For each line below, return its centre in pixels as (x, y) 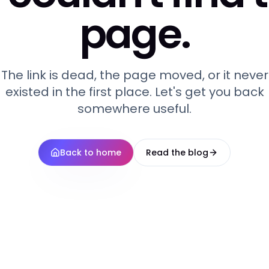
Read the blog (177, 152)
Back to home (91, 152)
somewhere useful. (134, 108)
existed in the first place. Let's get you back (134, 92)
